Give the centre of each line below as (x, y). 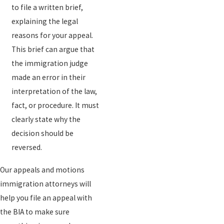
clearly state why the (46, 119)
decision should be (43, 133)
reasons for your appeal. (52, 35)
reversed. (27, 147)
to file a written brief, (47, 7)
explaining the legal (45, 21)
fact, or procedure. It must (55, 105)
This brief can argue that (53, 49)
